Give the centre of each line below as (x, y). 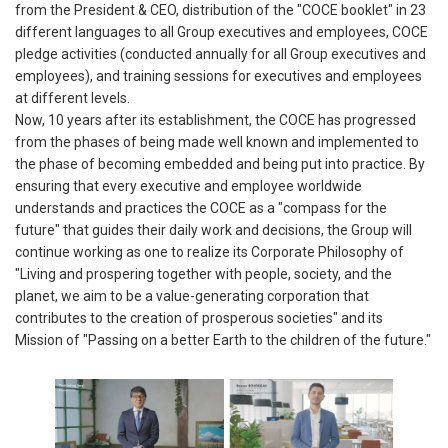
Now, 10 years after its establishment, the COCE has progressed (215, 120)
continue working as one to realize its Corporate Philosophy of (209, 252)
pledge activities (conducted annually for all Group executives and (220, 54)
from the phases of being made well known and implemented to (217, 142)
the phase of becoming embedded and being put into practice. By (220, 164)
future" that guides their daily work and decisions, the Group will (213, 230)
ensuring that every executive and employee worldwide (188, 186)
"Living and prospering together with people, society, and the (203, 274)
